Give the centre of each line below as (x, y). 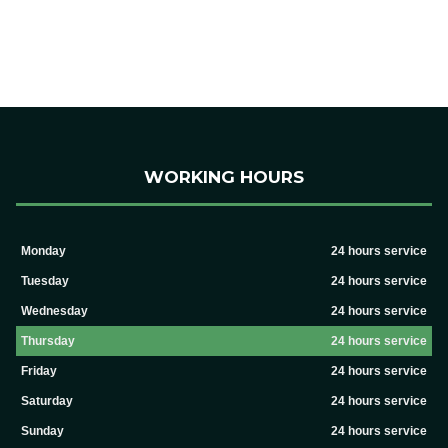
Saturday (46, 401)
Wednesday (54, 311)
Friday (38, 371)
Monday (43, 251)
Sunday (42, 431)
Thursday (47, 341)
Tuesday (44, 281)
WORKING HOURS (224, 177)
